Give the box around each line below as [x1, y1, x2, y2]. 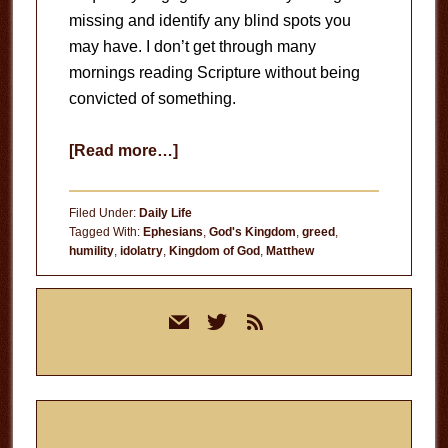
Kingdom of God [168, 243, 260, 258]
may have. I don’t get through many [68, 37, 316, 55]
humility [68, 243, 114, 258]
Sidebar [34, 312, 118, 345]
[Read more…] [68, 141, 178, 159]
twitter [202, 310, 248, 328]
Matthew [265, 243, 314, 258]
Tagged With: [68, 224, 143, 239]
